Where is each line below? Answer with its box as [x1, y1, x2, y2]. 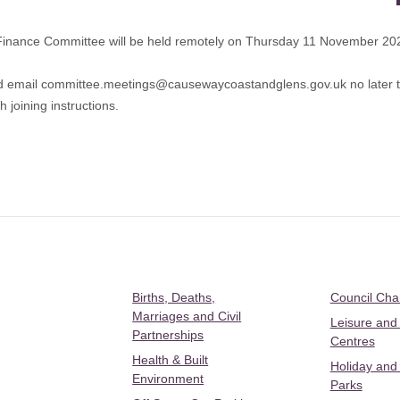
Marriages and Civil [132, 309, 242, 323]
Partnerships [132, 328, 204, 342]
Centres [329, 334, 375, 348]
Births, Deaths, [132, 290, 216, 304]
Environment [132, 371, 204, 386]
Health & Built [132, 353, 209, 367]
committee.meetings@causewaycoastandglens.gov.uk [41, 76, 346, 91]
